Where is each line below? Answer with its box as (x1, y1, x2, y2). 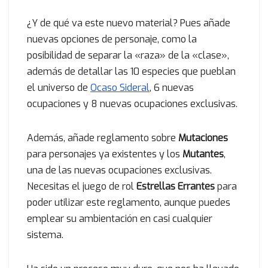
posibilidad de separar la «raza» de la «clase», (27, 49, 229, 62)
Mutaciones (178, 132, 228, 145)
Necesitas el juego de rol (27, 180, 136, 193)
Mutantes (182, 148, 224, 161)
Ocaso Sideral (90, 81, 150, 95)
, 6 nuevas (150, 81, 194, 95)
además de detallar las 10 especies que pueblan (27, 65, 236, 78)
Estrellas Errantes (136, 180, 215, 193)
